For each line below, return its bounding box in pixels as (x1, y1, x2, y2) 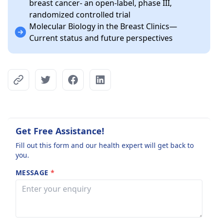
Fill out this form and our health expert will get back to (16, 141, 194, 150)
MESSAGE (16, 168, 51, 177)
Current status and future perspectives (29, 33, 173, 43)
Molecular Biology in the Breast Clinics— (29, 21, 177, 32)
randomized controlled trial (29, 9, 130, 20)
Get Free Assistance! (16, 125, 104, 137)
